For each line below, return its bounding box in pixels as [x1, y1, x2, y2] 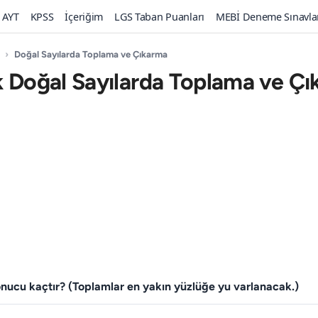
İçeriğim [65, 9, 104, 23]
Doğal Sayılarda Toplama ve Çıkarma [14, 49, 168, 60]
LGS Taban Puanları [114, 9, 204, 23]
